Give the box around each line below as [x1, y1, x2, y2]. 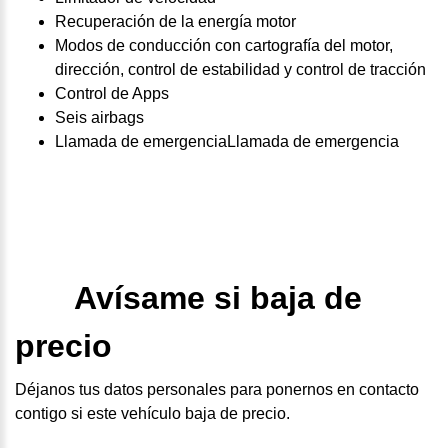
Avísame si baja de [74, 279, 362, 316]
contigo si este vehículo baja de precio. [15, 405, 290, 423]
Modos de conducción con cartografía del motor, [55, 36, 393, 54]
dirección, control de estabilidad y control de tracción [55, 60, 426, 78]
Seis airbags [55, 108, 144, 126]
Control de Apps [55, 84, 169, 102]
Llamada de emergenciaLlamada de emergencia [55, 132, 399, 150]
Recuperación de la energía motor [55, 12, 296, 30]
